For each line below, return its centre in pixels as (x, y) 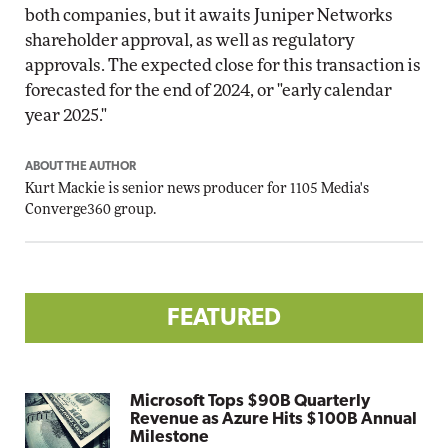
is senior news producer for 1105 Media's (237, 189)
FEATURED (224, 319)
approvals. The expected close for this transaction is (223, 65)
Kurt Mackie (65, 189)
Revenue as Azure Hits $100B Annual (274, 419)
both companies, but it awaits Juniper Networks (209, 15)
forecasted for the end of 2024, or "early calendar (208, 90)
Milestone (170, 437)
